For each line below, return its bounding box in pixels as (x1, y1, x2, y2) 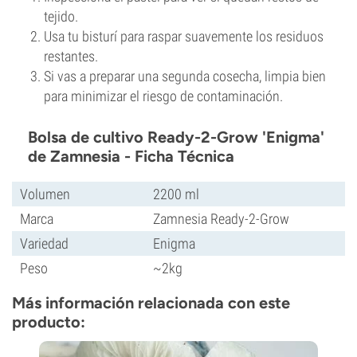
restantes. (44, 48, 98, 65)
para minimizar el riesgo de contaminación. (44, 88, 283, 104)
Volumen (20, 186, 70, 202)
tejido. (44, 8, 78, 25)
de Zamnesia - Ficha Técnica (28, 147, 234, 166)
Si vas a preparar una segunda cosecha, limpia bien (44, 68, 326, 84)
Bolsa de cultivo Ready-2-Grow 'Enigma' (28, 127, 324, 147)
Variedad (20, 235, 69, 252)
